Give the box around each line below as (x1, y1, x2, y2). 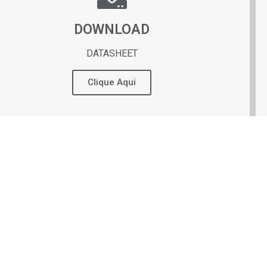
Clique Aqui (88, 77, 136, 88)
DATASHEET (86, 48, 138, 60)
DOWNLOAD (74, 21, 150, 38)
